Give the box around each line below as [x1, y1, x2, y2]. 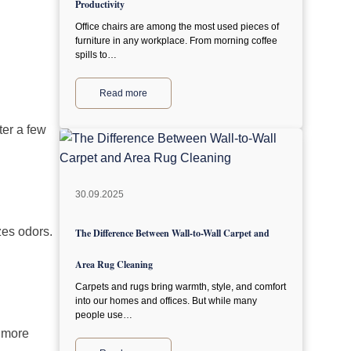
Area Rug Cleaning [75, 258, 153, 271]
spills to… [75, 49, 117, 60]
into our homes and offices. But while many [75, 295, 257, 306]
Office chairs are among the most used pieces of [75, 21, 279, 32]
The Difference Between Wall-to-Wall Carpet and [75, 226, 270, 240]
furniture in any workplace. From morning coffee [75, 35, 277, 46]
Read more [100, 88, 147, 99]
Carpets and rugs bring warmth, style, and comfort [75, 281, 286, 292]
